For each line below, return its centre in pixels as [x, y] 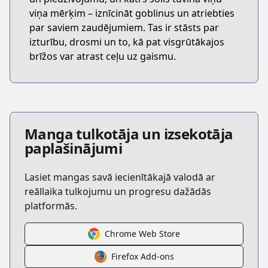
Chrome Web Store [142, 234]
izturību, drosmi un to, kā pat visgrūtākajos [127, 42]
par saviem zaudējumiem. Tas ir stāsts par [124, 28]
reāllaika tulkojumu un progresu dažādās [118, 191]
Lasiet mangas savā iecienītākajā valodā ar [120, 177]
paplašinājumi [74, 148]
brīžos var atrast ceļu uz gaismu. [103, 56]
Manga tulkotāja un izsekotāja [129, 134]
